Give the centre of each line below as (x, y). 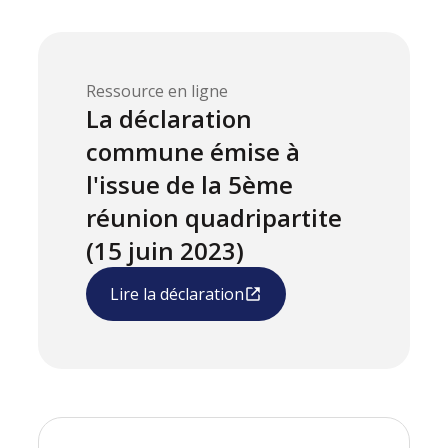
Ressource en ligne (157, 91)
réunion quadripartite (214, 218)
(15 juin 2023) (165, 251)
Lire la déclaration (177, 294)
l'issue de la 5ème (190, 185)
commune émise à (193, 152)
